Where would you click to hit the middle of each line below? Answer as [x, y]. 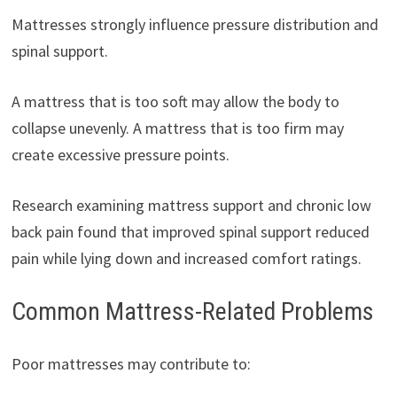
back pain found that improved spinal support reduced [190, 232]
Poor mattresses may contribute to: [131, 364]
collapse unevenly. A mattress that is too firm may [177, 128]
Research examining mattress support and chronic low [191, 206]
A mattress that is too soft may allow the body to [175, 102]
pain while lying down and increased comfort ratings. [186, 259]
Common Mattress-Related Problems [192, 312]
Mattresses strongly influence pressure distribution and [195, 25]
